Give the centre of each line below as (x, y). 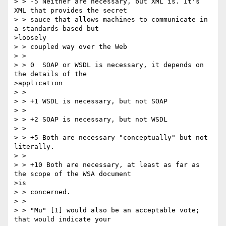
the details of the (50, 74)
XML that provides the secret (71, 11)
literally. (34, 147)
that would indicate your (63, 219)
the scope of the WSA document (73, 174)
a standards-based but (56, 29)
